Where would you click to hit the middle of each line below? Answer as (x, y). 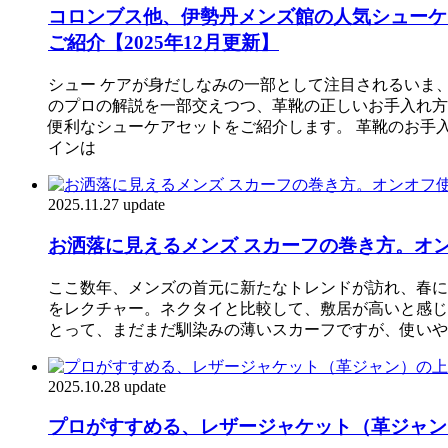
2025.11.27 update (106, 205)
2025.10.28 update (107, 386)
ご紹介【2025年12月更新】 (163, 43)
